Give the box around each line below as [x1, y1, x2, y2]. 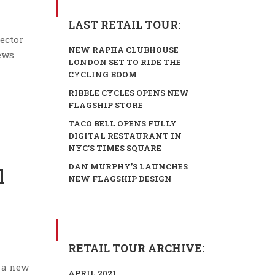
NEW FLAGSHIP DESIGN [68, 173, 172, 184]
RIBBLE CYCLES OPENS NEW [68, 87, 189, 98]
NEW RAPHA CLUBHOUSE [68, 44, 179, 55]
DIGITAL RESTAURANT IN [68, 130, 182, 141]
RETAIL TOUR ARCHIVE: [68, 241, 204, 255]
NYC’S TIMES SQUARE [68, 142, 161, 153]
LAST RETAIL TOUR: [68, 17, 180, 32]
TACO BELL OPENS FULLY [68, 118, 177, 129]
